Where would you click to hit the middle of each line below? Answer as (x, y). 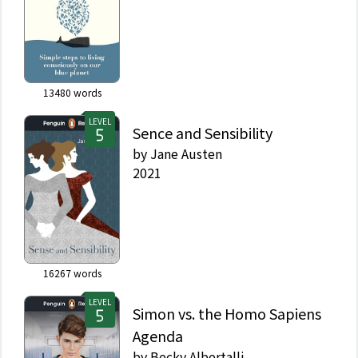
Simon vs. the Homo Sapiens (227, 313)
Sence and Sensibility (203, 133)
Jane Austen (186, 153)
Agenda (158, 336)
